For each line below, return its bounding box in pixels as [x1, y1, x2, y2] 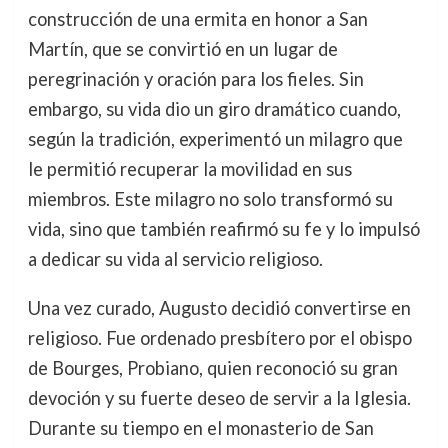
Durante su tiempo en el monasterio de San [27, 416, 374, 439]
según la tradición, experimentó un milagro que [27, 128, 403, 151]
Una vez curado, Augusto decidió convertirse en [27, 296, 411, 319]
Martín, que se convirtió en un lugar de [27, 38, 338, 61]
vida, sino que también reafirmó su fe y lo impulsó [27, 218, 420, 241]
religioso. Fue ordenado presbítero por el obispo [27, 326, 412, 349]
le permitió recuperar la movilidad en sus [27, 158, 352, 181]
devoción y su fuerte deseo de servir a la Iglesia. [27, 386, 411, 409]
